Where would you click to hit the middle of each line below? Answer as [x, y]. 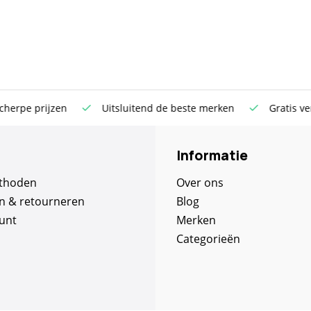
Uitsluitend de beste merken [150, 108]
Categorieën [208, 239]
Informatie [212, 155]
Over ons [200, 183]
